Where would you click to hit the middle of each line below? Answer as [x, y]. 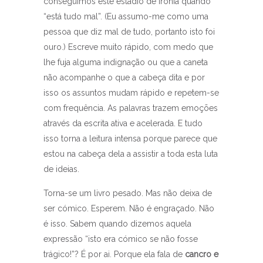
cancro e [202, 254]
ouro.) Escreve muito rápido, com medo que [128, 47]
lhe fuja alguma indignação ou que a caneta [126, 63]
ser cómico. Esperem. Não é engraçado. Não [129, 209]
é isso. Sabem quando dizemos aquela [117, 224]
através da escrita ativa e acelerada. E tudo [123, 124]
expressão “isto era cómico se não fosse [121, 239]
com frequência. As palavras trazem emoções [131, 108]
